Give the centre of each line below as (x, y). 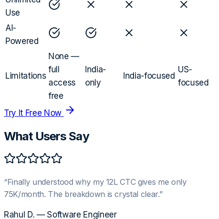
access (62, 83)
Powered (22, 41)
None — (64, 56)
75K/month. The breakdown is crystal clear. (82, 194)
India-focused (149, 76)
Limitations (26, 76)
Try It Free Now (34, 113)
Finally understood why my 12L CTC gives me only (97, 182)
